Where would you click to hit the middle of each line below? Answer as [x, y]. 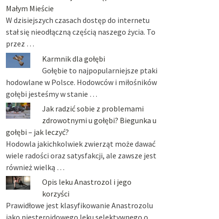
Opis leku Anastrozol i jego [87, 182]
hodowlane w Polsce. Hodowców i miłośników [81, 82]
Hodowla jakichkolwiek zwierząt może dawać [80, 143]
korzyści [55, 194]
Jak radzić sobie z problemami [93, 108]
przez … [20, 44]
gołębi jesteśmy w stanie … [51, 94]
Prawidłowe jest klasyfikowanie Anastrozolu [79, 206]
